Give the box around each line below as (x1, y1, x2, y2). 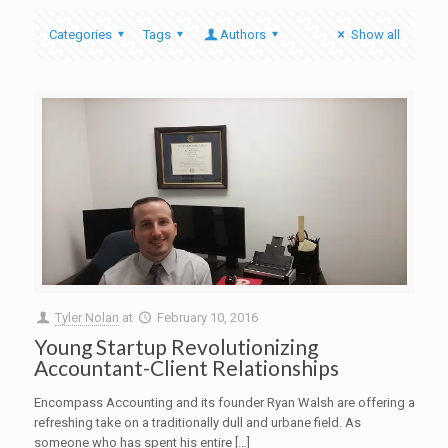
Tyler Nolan (54, 310, 119, 326)
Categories (48, 27, 112, 42)
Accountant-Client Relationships (33, 355, 339, 381)
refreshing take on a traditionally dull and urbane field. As (33, 415, 361, 431)
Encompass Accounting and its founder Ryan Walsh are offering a (33, 395, 415, 411)
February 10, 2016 (156, 310, 258, 326)
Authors (220, 27, 267, 42)
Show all (350, 27, 400, 42)
